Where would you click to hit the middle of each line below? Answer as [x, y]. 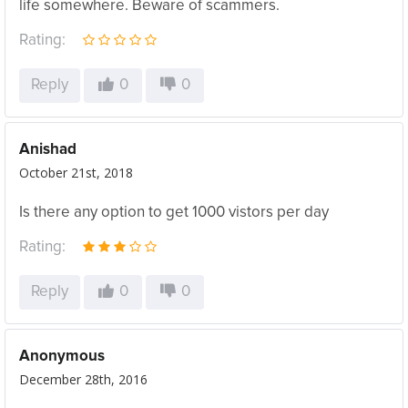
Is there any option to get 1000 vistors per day [174, 213]
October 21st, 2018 [76, 173]
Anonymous [62, 357]
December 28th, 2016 [83, 379]
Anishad [48, 150]
